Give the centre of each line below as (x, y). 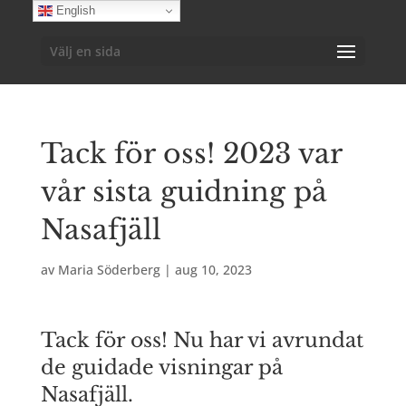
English (73, 10)
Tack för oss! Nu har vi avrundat (202, 340)
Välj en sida (85, 51)
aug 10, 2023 (213, 270)
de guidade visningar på (161, 367)
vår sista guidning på (184, 192)
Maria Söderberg (109, 270)
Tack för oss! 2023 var (191, 154)
